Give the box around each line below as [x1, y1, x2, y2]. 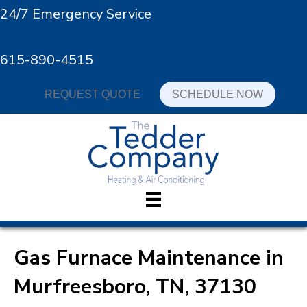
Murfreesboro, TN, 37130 [14, 273, 256, 302]
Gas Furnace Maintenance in [14, 244, 284, 273]
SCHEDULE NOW [171, 88, 263, 100]
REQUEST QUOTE [44, 88, 140, 100]
